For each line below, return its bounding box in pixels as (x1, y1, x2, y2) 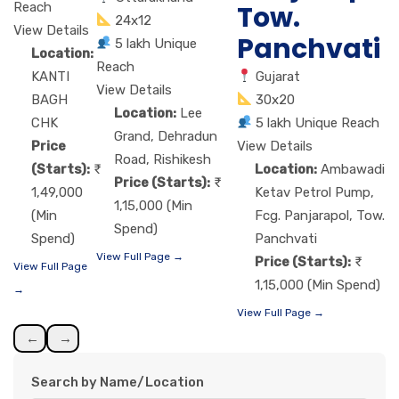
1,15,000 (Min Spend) (255, 276, 380, 293)
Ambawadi (321, 160, 385, 177)
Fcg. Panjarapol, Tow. (255, 207, 385, 224)
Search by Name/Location (31, 373, 204, 390)
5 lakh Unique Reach (256, 114, 380, 131)
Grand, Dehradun (114, 127, 217, 144)
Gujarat (256, 68, 301, 85)
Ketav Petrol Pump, (255, 183, 374, 200)
